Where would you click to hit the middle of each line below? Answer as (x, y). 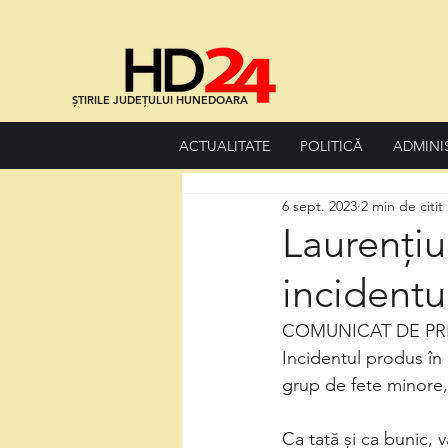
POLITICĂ (331, 146)
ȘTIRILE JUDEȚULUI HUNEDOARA (160, 100)
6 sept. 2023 (319, 205)
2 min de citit (402, 205)
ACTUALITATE (224, 146)
